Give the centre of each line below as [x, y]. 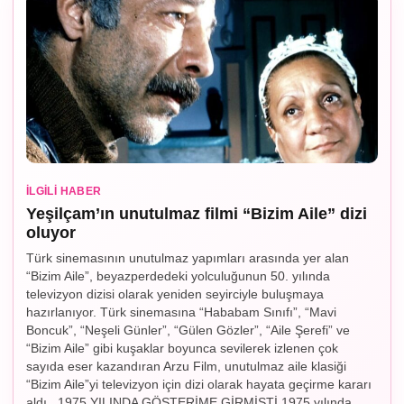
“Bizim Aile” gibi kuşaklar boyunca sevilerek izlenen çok [182, 348]
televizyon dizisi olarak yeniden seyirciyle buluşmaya [175, 294]
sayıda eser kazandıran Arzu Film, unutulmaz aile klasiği [186, 366]
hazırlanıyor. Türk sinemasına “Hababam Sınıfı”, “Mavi [181, 312]
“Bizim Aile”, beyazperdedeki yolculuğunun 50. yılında [178, 275]
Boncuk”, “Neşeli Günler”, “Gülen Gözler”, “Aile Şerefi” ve [188, 330]
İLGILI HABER [64, 191]
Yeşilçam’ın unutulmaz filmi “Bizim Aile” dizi [197, 213]
